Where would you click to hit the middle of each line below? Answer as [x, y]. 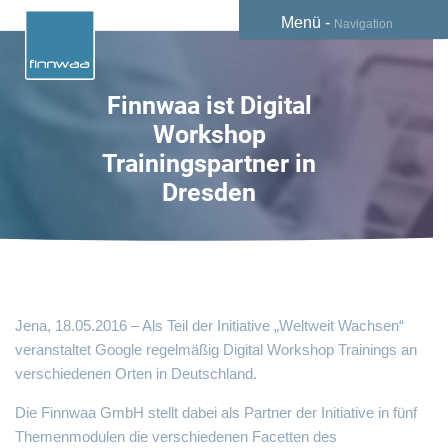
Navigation [363, 24]
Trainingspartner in [209, 163]
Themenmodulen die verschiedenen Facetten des [176, 436]
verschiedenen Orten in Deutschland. [136, 373]
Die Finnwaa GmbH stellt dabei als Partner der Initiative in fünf [216, 412]
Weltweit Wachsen [339, 325]
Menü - [307, 22]
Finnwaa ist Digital [209, 105]
